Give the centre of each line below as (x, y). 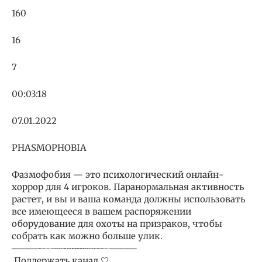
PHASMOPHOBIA (49, 147)
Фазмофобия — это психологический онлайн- (118, 174)
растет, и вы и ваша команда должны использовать (128, 199)
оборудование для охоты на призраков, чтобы (117, 223)
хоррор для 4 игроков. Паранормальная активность (128, 187)
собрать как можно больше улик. (87, 236)
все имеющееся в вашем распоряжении (101, 211)
